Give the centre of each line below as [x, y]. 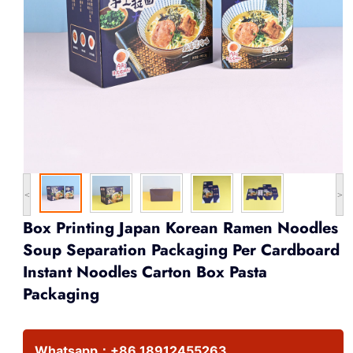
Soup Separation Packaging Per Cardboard [181, 250]
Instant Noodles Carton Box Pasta [145, 272]
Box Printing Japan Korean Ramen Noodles [180, 228]
